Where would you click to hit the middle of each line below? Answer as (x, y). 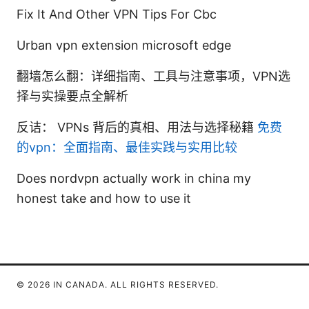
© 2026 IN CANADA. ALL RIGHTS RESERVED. (118, 285)
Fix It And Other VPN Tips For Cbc (117, 14)
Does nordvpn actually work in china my (134, 179)
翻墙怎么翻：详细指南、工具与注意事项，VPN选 (153, 77)
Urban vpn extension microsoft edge (124, 46)
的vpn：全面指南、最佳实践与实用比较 (127, 148)
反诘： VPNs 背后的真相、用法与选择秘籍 (137, 128)
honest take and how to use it (104, 199)
